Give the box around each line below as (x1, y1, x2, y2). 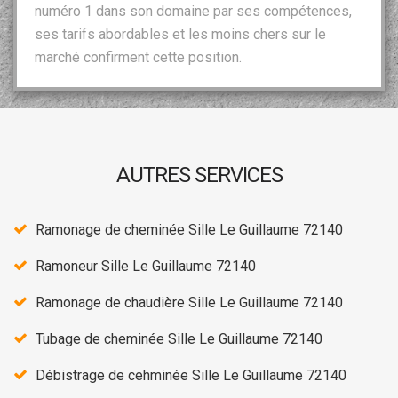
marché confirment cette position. (35, 48, 242, 66)
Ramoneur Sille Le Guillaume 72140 (36, 257, 256, 275)
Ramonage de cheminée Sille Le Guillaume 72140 (36, 220, 343, 238)
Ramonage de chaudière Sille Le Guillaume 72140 (36, 293, 343, 311)
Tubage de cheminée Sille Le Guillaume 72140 (36, 330, 322, 347)
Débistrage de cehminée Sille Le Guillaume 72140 (36, 366, 346, 384)
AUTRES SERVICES (115, 162, 283, 187)
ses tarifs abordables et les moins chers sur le (35, 25, 326, 43)
